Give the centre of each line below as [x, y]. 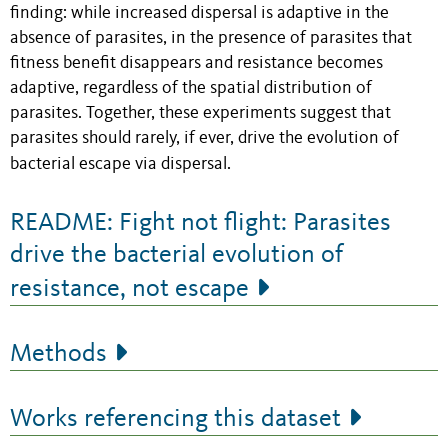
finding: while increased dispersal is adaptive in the [199, 13]
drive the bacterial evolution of [176, 254]
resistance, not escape [129, 288]
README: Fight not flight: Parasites [200, 222]
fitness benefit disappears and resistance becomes [196, 63]
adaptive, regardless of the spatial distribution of [191, 88]
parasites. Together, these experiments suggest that [200, 113]
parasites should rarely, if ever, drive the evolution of [204, 138]
